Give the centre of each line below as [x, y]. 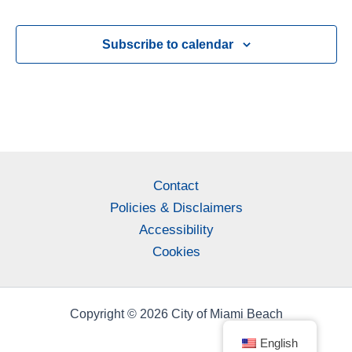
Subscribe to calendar [167, 44]
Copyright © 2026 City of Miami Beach [176, 313]
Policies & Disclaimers [176, 208]
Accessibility [176, 230]
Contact [176, 186]
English [279, 343]
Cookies [176, 252]
